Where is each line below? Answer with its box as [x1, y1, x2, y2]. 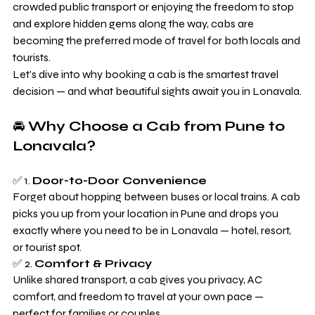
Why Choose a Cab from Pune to [28, 117, 288, 135]
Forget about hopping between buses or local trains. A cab [13, 189, 302, 203]
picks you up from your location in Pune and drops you [13, 206, 281, 220]
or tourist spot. [13, 240, 82, 254]
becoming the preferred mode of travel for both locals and [13, 33, 302, 47]
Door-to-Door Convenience [32, 173, 207, 187]
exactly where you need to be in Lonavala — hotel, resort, [13, 223, 293, 237]
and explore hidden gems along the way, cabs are [13, 16, 256, 30]
